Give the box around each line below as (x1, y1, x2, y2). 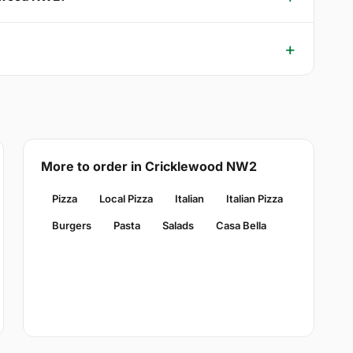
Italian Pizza (225, 192, 283, 206)
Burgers (51, 219, 91, 232)
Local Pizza (98, 192, 153, 206)
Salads (162, 219, 194, 232)
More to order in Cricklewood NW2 (40, 158, 257, 175)
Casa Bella (215, 219, 266, 232)
